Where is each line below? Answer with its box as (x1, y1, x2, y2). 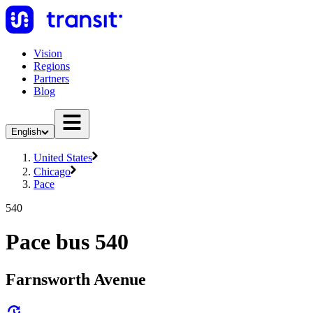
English (11, 126, 41, 137)
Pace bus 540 (6, 229, 129, 255)
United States (34, 152, 92, 163)
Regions (34, 60, 70, 72)
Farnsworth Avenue (6, 270, 146, 289)
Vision (34, 48, 62, 59)
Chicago (34, 166, 71, 177)
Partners (34, 73, 69, 85)
